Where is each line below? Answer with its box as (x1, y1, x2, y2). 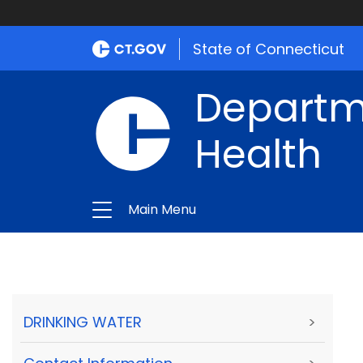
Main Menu (128, 200, 196, 219)
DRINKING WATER (23, 312, 142, 333)
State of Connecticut (193, 39, 344, 59)
